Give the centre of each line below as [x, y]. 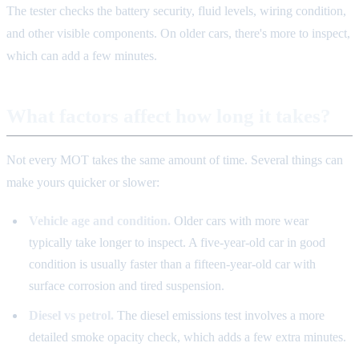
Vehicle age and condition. [100, 221]
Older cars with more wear [240, 221]
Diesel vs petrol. [71, 315]
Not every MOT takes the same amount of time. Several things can [175, 160]
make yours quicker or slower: [83, 183]
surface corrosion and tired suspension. [127, 286]
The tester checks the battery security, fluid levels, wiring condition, [176, 11]
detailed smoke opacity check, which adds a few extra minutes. [188, 337]
